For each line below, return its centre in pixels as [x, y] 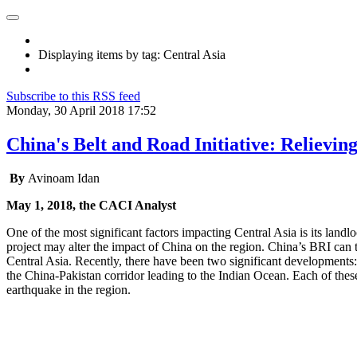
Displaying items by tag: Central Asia [132, 55]
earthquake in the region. [70, 289]
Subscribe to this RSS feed [73, 96]
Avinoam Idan [64, 178]
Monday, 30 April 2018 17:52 [81, 110]
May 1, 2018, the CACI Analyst [91, 205]
